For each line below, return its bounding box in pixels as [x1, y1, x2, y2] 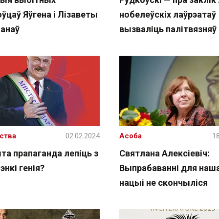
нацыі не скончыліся [119, 177, 208, 188]
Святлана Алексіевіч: [119, 148, 210, 158]
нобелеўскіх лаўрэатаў [119, 9, 216, 20]
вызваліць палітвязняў [119, 24, 217, 34]
